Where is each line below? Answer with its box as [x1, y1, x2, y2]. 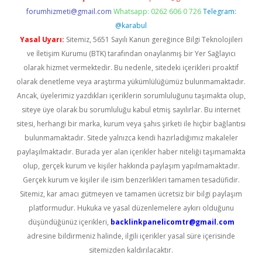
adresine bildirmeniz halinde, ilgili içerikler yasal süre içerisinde [27, 231, 235, 241]
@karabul [115, 20, 147, 30]
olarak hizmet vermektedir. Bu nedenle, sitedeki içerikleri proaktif [23, 63, 239, 73]
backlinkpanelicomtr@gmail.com [110, 217, 235, 227]
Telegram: [202, 6, 236, 16]
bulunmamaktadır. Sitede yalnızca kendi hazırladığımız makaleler [24, 133, 238, 143]
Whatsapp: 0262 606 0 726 [113, 6, 201, 16]
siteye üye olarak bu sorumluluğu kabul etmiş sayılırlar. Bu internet [22, 105, 240, 115]
